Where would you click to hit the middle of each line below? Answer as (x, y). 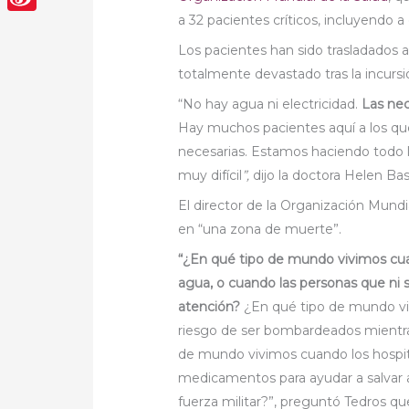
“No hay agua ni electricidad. (270, 104)
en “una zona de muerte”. (260, 229)
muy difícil (210, 175)
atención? (210, 306)
